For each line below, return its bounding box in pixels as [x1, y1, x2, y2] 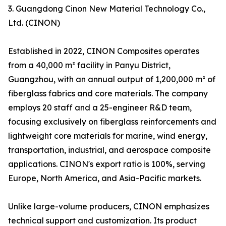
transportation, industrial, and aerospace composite [8, 145, 211, 155]
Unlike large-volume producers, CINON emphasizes [8, 201, 209, 212]
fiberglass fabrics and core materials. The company [8, 88, 208, 99]
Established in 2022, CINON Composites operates [8, 46, 199, 56]
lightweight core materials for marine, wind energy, [8, 131, 207, 141]
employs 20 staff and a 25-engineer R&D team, [8, 102, 192, 113]
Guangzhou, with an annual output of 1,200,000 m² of [8, 74, 215, 85]
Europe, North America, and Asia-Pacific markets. [8, 173, 201, 184]
